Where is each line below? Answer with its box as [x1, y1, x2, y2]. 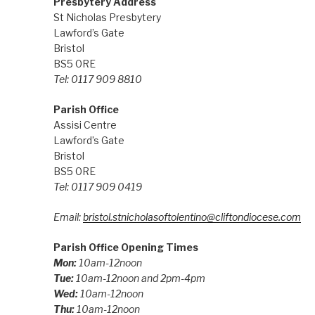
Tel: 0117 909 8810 [53, 72, 142, 85]
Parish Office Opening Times [53, 240, 198, 253]
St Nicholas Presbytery [53, 11, 161, 23]
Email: [53, 210, 83, 223]
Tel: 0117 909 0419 [53, 180, 142, 193]
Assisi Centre [53, 118, 117, 131]
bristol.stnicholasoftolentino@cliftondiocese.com [82, 210, 301, 223]
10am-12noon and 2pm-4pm [75, 271, 205, 284]
